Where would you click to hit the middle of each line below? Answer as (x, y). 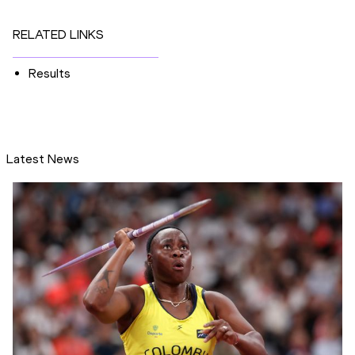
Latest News (43, 159)
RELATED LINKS (58, 35)
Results (50, 74)
